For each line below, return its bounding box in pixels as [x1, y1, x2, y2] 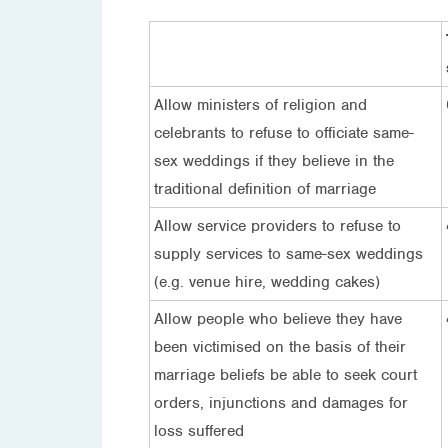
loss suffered [154, 420, 244, 441]
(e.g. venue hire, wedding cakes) [154, 271, 380, 292]
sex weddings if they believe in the [154, 150, 394, 171]
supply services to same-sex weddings [154, 243, 423, 264]
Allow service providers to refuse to [154, 215, 401, 236]
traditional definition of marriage [154, 178, 376, 199]
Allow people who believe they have [154, 308, 402, 329]
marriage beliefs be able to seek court [154, 364, 417, 385]
